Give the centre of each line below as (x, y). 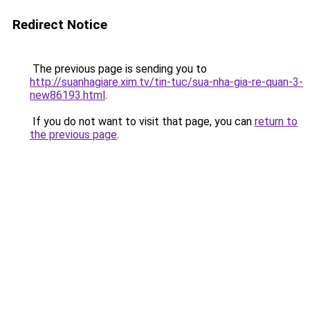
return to (276, 121)
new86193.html (67, 95)
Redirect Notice (60, 25)
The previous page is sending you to (118, 69)
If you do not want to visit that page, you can (142, 121)
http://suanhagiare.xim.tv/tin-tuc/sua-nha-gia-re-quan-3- (166, 82)
